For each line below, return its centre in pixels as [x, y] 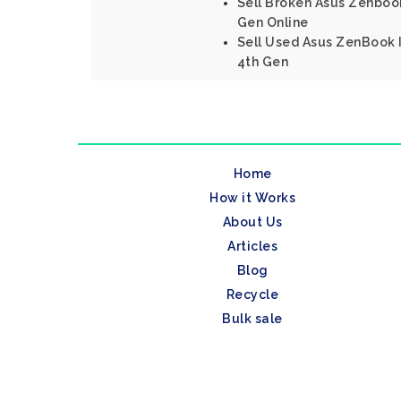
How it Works [252, 198]
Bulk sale [252, 319]
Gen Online [273, 22]
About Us [252, 222]
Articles [252, 246]
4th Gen [262, 62]
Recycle [252, 294]
